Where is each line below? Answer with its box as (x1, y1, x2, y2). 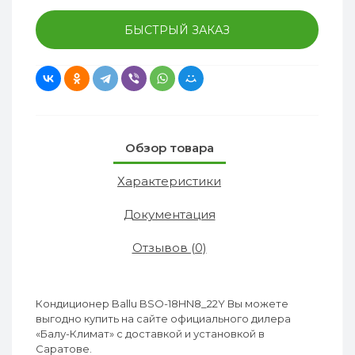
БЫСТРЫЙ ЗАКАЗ (124, 22, 230, 37)
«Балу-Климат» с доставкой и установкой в (36, 326, 265, 340)
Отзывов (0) (132, 239, 207, 255)
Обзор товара (124, 139, 214, 155)
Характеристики (117, 173, 221, 189)
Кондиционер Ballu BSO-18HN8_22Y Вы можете (36, 296, 288, 310)
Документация (123, 206, 216, 222)
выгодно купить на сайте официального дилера (36, 311, 291, 325)
